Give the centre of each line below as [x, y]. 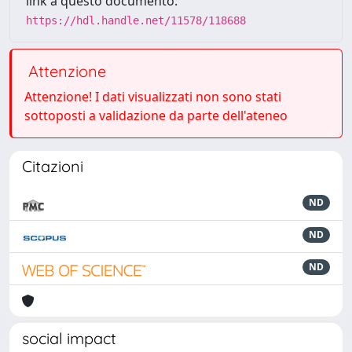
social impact [69, 338]
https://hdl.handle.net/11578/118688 [136, 20]
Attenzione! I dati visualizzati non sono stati [153, 97]
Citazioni [53, 166]
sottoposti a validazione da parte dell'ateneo [156, 115]
